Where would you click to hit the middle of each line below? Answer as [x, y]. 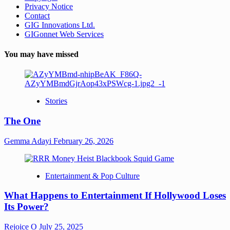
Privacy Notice [49, 6]
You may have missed [41, 54]
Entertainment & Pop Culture [92, 176]
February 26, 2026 [83, 141]
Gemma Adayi [29, 141]
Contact [37, 15]
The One [22, 121]
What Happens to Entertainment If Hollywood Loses [115, 196]
